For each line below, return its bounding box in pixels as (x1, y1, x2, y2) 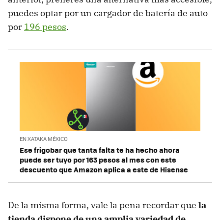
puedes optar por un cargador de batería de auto (8, 7, 208, 19)
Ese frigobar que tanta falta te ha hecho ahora (20, 144, 180, 155)
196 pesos (24, 21, 66, 33)
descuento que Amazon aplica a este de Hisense (20, 164, 188, 175)
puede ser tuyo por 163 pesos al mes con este (20, 154, 176, 165)
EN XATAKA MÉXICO (20, 135, 68, 142)
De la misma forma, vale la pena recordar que (8, 199, 198, 211)
